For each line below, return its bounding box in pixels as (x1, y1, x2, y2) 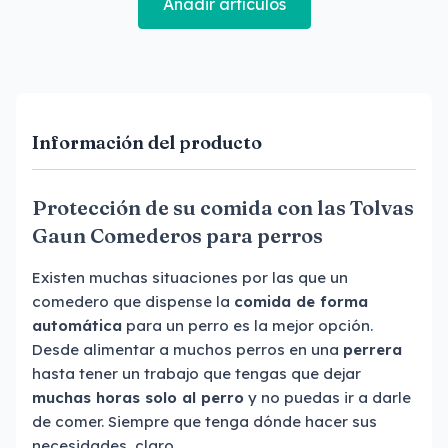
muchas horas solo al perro (32, 388, 244, 407)
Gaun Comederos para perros (32, 223, 323, 248)
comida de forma (234, 292, 368, 311)
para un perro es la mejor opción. (122, 316, 373, 335)
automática (32, 316, 122, 335)
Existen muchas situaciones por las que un (32, 268, 348, 287)
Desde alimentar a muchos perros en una (32, 340, 343, 359)
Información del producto (32, 131, 262, 154)
